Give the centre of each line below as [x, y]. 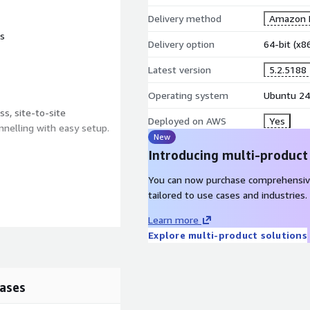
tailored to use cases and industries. [228, 195]
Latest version [180, 70]
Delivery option [181, 44]
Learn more [173, 220]
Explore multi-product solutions [228, 235]
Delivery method [185, 18]
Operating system [188, 95]
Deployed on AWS [187, 121]
